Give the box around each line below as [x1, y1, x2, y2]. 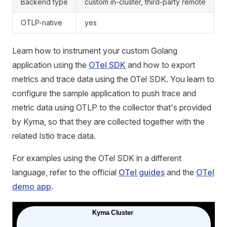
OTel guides [119, 167, 165, 177]
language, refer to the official [12, 167, 119, 177]
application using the [12, 60, 89, 70]
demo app [12, 181, 51, 192]
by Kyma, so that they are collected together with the [12, 117, 205, 127]
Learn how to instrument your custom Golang [12, 46, 177, 56]
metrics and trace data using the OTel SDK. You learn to [12, 74, 214, 84]
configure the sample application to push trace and [12, 88, 196, 98]
